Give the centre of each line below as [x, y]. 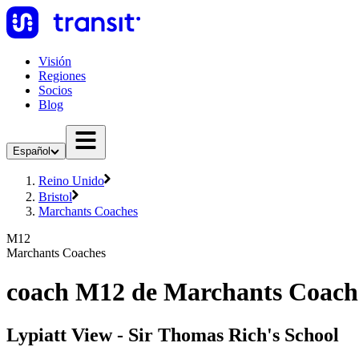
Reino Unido [71, 181]
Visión [55, 61]
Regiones [62, 76]
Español [32, 151]
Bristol [55, 197]
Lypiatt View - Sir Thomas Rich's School [173, 335]
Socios [55, 90]
